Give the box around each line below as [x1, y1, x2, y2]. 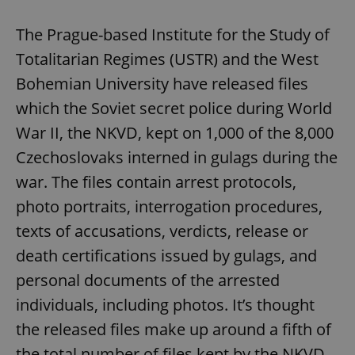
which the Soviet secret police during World [16, 97, 332, 120]
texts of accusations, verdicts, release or [16, 220, 308, 242]
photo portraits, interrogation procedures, [16, 196, 323, 218]
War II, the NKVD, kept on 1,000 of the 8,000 [16, 122, 334, 144]
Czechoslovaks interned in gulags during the [16, 147, 338, 169]
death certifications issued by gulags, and [16, 245, 317, 267]
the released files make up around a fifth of [16, 319, 331, 341]
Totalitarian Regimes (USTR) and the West [16, 48, 319, 71]
